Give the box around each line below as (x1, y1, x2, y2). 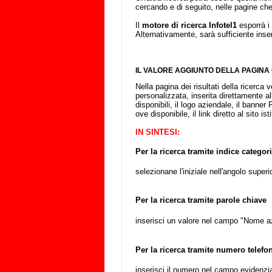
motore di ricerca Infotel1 (142, 21, 237, 30)
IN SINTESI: (135, 127, 180, 137)
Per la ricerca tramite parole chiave (135, 195, 267, 205)
